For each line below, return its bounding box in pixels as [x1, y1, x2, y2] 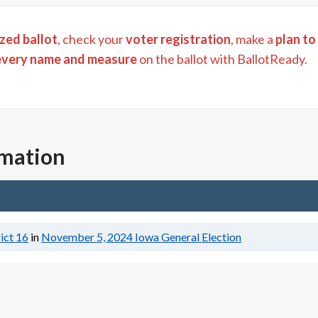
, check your [57, 31, 124, 47]
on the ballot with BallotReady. [137, 51, 307, 67]
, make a [231, 31, 273, 47]
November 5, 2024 [41, 230, 133, 243]
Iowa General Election [135, 230, 241, 243]
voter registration [126, 31, 231, 47]
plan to [275, 31, 316, 47]
